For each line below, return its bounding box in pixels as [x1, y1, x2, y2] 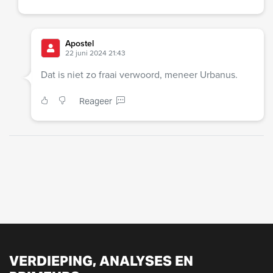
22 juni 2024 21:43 [65, 48, 126, 59]
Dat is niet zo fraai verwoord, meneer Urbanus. [40, 68, 238, 82]
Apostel [65, 37, 94, 51]
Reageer [79, 96, 112, 107]
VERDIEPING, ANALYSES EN [9, 252, 193, 270]
